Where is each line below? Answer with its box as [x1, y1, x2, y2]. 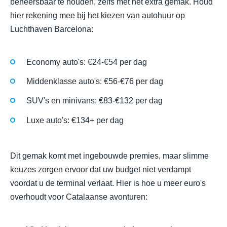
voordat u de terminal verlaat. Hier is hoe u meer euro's [10, 178, 206, 187]
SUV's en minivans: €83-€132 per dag [26, 96, 163, 105]
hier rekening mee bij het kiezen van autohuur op [10, 11, 185, 20]
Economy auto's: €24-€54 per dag [26, 58, 147, 67]
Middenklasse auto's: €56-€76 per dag [26, 77, 163, 86]
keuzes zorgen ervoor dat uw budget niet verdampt [10, 165, 191, 174]
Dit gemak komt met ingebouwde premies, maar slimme [10, 151, 209, 160]
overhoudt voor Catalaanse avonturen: [10, 192, 147, 201]
